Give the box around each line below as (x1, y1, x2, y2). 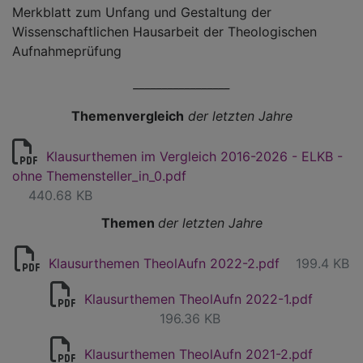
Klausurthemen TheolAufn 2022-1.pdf (84, 291, 313, 307)
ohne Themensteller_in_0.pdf (12, 168, 186, 184)
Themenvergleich (70, 108, 184, 124)
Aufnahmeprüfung (12, 43, 122, 59)
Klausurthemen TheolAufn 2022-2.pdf (48, 255, 280, 271)
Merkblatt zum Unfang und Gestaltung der (12, 4, 271, 20)
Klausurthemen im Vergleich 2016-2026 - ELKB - (46, 148, 343, 164)
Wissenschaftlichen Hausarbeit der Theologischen (12, 23, 317, 40)
